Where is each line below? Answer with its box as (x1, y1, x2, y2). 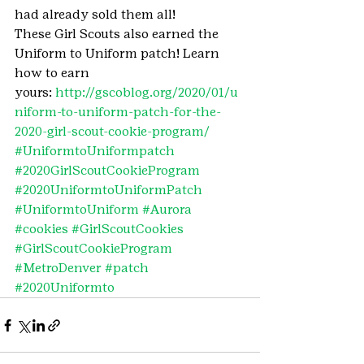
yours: (15, 84, 55, 100)
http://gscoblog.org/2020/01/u (55, 84, 238, 100)
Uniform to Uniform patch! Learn (15, 45, 223, 61)
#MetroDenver (15, 260, 102, 275)
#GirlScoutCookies (71, 221, 184, 236)
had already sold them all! (15, 6, 175, 22)
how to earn (15, 65, 93, 80)
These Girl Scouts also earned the (15, 26, 222, 41)
